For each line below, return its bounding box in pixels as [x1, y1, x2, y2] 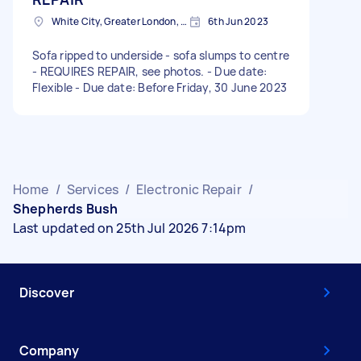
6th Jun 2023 [208, 15, 268, 28]
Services [66, 180, 118, 198]
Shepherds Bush [13, 200, 118, 218]
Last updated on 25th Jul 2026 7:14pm [13, 219, 247, 237]
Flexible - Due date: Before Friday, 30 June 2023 [32, 80, 287, 95]
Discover [19, 284, 74, 301]
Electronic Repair [136, 180, 242, 198]
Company [19, 342, 79, 359]
